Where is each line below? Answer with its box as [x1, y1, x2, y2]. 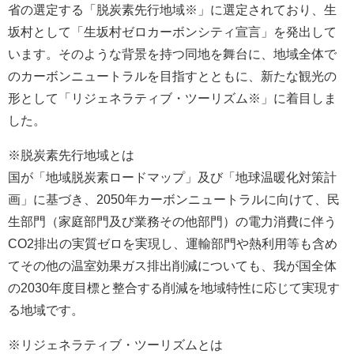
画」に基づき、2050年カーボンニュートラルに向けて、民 [8, 192, 340, 206]
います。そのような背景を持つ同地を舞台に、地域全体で [8, 47, 337, 61]
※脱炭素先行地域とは [8, 148, 134, 162]
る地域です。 [8, 303, 84, 317]
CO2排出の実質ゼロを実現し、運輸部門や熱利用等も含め [8, 236, 337, 250]
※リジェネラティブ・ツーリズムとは [8, 337, 223, 352]
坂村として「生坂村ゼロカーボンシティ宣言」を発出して [8, 24, 337, 39]
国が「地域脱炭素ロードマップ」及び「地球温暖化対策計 [8, 170, 337, 184]
